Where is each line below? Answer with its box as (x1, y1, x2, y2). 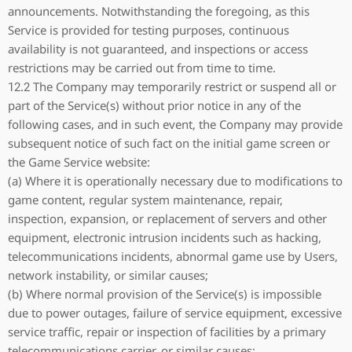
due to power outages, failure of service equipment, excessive (8, 305, 342, 321)
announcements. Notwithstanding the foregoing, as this (8, 3, 310, 19)
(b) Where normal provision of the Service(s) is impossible (8, 286, 321, 302)
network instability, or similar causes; (8, 267, 208, 283)
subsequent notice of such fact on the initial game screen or (8, 135, 330, 151)
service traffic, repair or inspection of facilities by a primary (8, 324, 326, 339)
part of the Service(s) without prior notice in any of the (8, 97, 301, 113)
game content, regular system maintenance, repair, (8, 192, 283, 207)
